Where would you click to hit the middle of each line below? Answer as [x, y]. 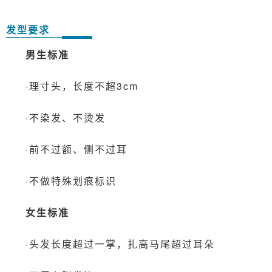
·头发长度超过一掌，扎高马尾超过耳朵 [120, 243]
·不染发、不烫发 [66, 117]
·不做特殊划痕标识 [71, 180]
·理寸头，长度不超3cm [82, 86]
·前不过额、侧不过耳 [76, 149]
